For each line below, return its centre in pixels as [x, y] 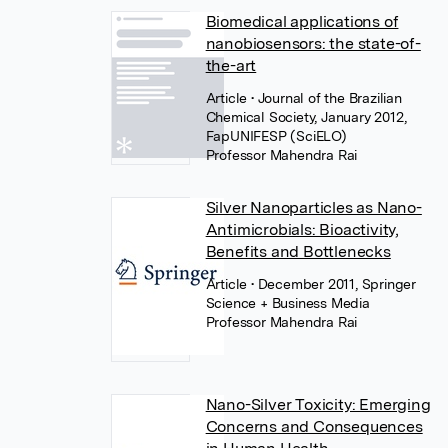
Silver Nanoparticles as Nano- [313, 207]
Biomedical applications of [302, 21]
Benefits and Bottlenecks [298, 251]
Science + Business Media [287, 303]
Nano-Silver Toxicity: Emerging [318, 404]
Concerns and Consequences [314, 426]
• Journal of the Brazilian [326, 98]
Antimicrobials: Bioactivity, [302, 229]
